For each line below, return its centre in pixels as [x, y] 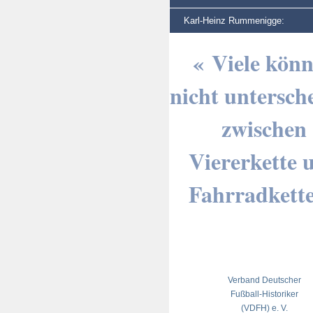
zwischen [264, 128]
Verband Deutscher [264, 280]
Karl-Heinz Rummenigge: [234, 21]
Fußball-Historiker [264, 294]
